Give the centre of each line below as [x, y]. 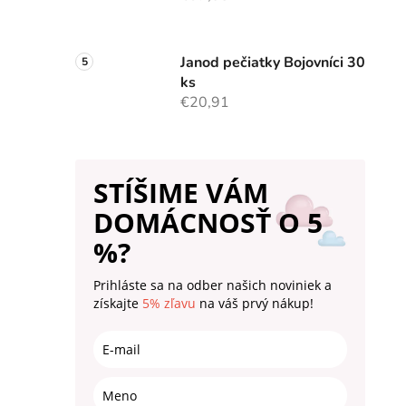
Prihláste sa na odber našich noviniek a [213, 285]
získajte [118, 304]
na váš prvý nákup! [255, 304]
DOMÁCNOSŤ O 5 [208, 223]
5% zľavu [169, 304]
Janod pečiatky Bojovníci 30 [273, 63]
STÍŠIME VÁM [181, 193]
